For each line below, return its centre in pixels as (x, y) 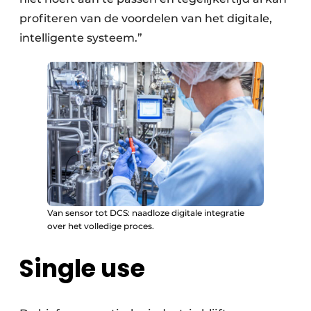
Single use (82, 269)
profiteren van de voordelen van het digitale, (146, 19)
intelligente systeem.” (81, 38)
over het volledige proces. (101, 226)
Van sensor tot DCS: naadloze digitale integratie (146, 213)
